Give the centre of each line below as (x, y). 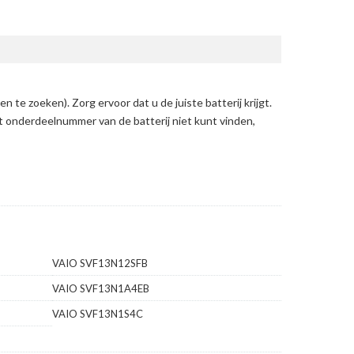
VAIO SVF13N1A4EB (101, 289)
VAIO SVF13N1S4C (98, 314)
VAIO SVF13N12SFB (100, 264)
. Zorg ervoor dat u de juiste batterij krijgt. (169, 103)
